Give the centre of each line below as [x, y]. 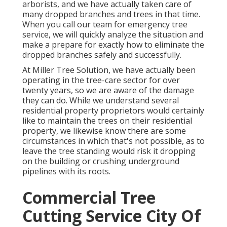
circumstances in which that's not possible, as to [113, 141]
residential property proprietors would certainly [113, 111]
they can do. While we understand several [101, 101]
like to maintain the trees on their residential [107, 121]
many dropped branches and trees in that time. [111, 14]
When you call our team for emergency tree [105, 25]
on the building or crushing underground [101, 161]
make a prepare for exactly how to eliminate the [113, 45]
